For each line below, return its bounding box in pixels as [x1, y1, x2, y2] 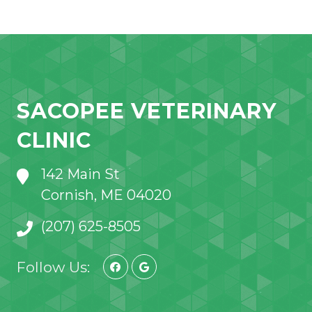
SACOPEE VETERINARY [16, 97, 276, 124]
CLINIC [16, 127, 91, 153]
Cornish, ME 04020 [40, 186, 171, 203]
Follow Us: [16, 258, 90, 276]
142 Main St [40, 165, 120, 182]
